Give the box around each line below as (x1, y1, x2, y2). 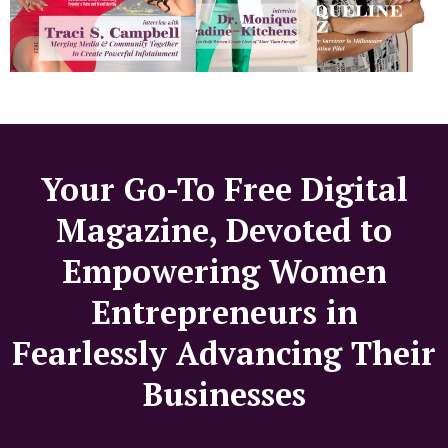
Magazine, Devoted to (56, 208, 392, 251)
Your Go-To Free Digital (40, 167, 408, 210)
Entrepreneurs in (90, 290, 358, 333)
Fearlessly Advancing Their (12, 331, 436, 374)
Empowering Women (61, 249, 387, 292)
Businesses (142, 372, 306, 415)
